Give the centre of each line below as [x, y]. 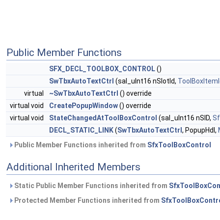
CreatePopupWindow [83, 106]
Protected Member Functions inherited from [87, 201]
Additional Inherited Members [73, 167]
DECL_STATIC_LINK [81, 130]
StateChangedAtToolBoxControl [103, 118]
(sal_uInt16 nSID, [185, 118]
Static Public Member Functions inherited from [91, 186]
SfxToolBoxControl [179, 145]
